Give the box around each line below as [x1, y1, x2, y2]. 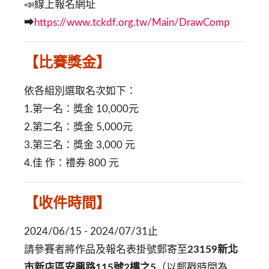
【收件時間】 [24, 195, 110, 211]
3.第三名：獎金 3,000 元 [24, 140, 138, 150]
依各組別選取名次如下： [24, 86, 136, 96]
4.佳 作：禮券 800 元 [24, 158, 121, 168]
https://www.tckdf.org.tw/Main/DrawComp [34, 17, 230, 28]
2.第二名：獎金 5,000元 [24, 122, 135, 132]
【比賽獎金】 [24, 54, 110, 70]
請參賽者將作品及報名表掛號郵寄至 [24, 244, 187, 255]
